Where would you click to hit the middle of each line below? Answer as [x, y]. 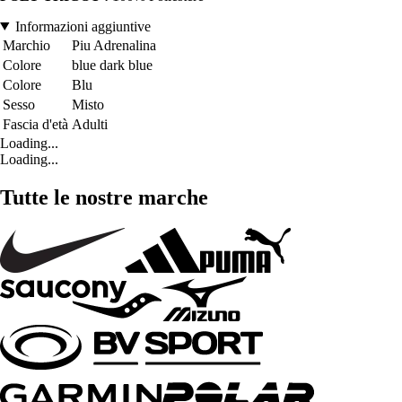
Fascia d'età [35, 124]
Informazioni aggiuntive [83, 26]
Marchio [26, 45]
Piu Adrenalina [114, 45]
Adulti [90, 124]
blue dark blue [112, 65]
